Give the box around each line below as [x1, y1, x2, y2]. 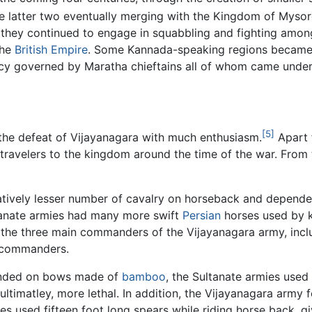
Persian [182, 208, 221, 223]
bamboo [122, 270, 166, 284]
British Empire [15, 42, 88, 56]
